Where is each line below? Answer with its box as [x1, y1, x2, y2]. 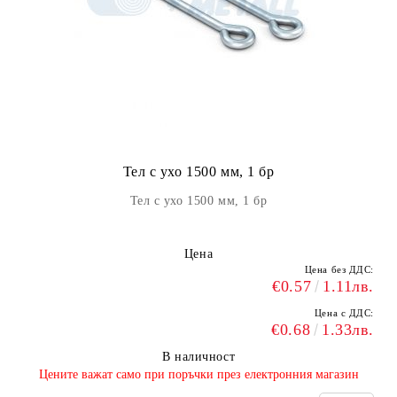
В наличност [161, 350, 236, 363]
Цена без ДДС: [304, 264, 374, 275]
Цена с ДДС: [314, 307, 374, 318]
